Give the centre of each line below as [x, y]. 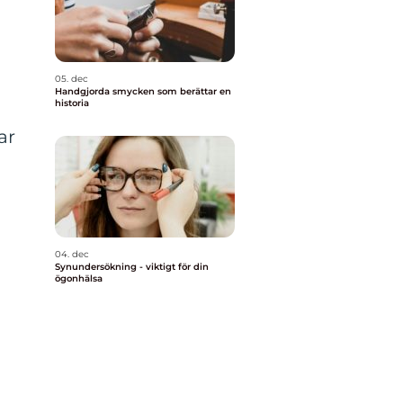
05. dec [72, 79]
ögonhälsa [79, 278]
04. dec [72, 254]
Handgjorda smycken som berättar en [143, 91]
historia [72, 103]
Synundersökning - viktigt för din [132, 267]
